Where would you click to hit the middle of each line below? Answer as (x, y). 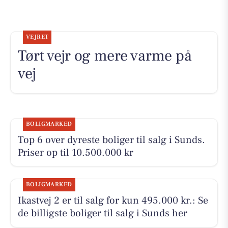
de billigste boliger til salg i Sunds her (102, 213)
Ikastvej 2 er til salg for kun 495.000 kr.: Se (113, 200)
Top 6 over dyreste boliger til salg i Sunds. (111, 140)
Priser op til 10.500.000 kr (75, 152)
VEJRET (37, 37)
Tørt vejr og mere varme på (105, 55)
